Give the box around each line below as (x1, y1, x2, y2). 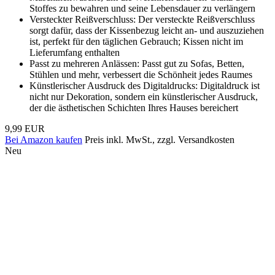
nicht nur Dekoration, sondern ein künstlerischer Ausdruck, (29, 91, 258, 102)
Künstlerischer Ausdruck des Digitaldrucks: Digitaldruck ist (29, 80, 260, 91)
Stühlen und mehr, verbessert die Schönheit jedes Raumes (29, 69, 252, 80)
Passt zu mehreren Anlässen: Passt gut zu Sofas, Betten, (29, 58, 244, 69)
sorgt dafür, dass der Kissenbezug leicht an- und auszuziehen (29, 25, 264, 36)
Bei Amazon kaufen (5, 134, 82, 145)
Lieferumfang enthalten (29, 47, 120, 58)
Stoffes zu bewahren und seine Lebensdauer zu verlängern (29, 2, 255, 14)
